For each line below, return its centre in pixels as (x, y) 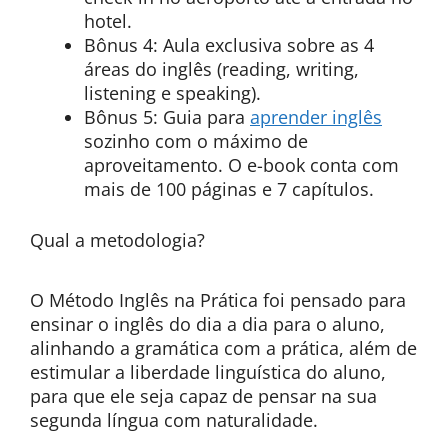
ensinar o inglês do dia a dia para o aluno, (207, 324)
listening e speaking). (172, 93)
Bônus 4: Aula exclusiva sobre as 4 (229, 45)
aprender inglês (316, 117)
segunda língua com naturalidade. (174, 420)
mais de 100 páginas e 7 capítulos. (229, 189)
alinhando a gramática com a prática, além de (223, 348)
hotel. (108, 21)
